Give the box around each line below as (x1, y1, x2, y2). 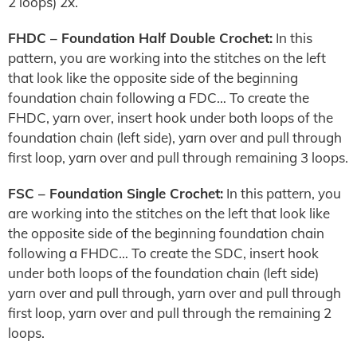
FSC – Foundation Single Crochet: (8, 185, 223, 202)
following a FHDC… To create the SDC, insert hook (8, 245, 319, 261)
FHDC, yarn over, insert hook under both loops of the (8, 109, 333, 126)
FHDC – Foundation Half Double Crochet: (8, 29, 273, 46)
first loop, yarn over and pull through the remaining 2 (8, 304, 331, 321)
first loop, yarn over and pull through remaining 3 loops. (8, 149, 348, 166)
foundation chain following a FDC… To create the (8, 89, 309, 106)
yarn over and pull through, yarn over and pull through (8, 284, 341, 301)
